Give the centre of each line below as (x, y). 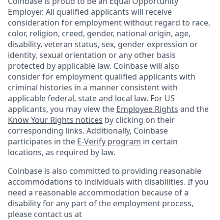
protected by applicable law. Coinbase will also (94, 66)
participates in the (42, 141)
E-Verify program (109, 141)
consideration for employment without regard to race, (109, 23)
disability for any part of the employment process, (101, 203)
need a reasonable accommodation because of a (98, 192)
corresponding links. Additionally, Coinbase (88, 131)
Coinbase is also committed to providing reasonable (105, 171)
